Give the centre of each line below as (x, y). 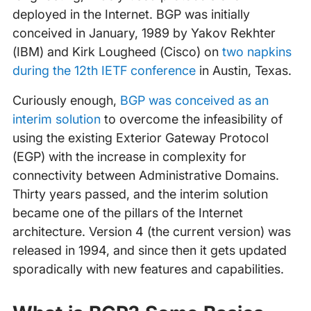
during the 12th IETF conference (104, 70)
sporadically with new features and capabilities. (148, 269)
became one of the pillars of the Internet (127, 213)
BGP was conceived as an (194, 100)
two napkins (257, 52)
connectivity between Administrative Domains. (145, 175)
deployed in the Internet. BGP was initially (131, 14)
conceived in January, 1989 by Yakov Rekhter (144, 33)
